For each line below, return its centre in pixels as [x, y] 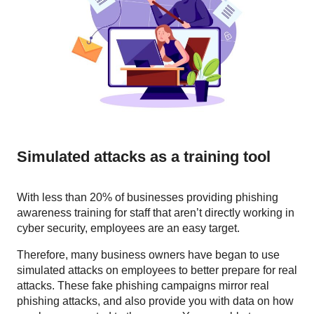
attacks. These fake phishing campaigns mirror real [143, 286]
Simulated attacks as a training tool [144, 157]
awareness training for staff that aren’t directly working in [156, 213]
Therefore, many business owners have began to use [148, 255]
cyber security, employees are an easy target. [128, 228]
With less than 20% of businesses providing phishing [148, 198]
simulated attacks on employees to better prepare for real [157, 271]
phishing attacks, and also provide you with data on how [155, 301]
